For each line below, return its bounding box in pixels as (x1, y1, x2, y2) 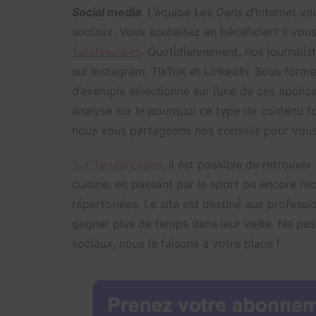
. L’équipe (141, 4, 194, 19)
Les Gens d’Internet (194, 4, 296, 19)
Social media (72, 4, 141, 19)
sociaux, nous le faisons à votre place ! (72, 236, 279, 250)
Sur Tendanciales (72, 157, 162, 171)
